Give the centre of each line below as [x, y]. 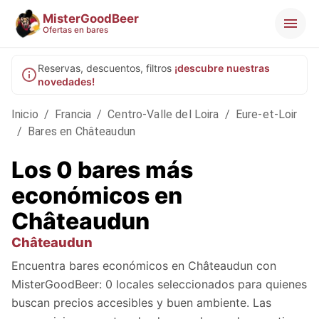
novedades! [66, 82]
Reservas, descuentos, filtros [105, 68]
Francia [73, 114]
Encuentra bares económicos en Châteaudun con [144, 266]
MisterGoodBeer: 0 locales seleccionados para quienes [159, 284]
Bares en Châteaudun [82, 131]
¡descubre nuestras [222, 68]
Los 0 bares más [102, 170]
